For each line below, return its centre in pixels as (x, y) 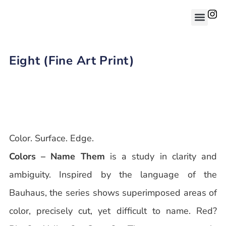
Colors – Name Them (57, 156)
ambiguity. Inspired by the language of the (113, 174)
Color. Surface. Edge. (51, 138)
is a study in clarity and (161, 156)
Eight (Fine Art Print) (72, 61)
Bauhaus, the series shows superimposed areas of (113, 192)
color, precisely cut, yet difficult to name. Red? (113, 211)
